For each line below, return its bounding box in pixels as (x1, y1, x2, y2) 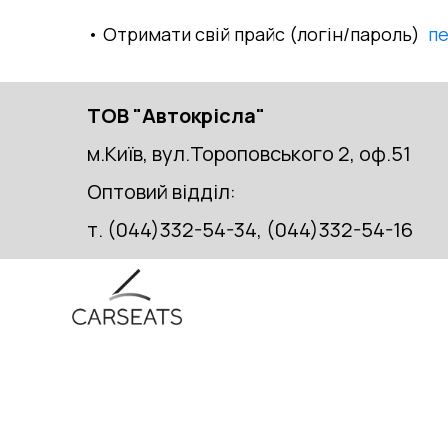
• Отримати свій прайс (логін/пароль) (87, 21, 428, 46)
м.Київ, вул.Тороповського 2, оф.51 (87, 139, 411, 167)
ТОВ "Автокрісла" (87, 101, 265, 129)
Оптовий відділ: (87, 177, 236, 205)
